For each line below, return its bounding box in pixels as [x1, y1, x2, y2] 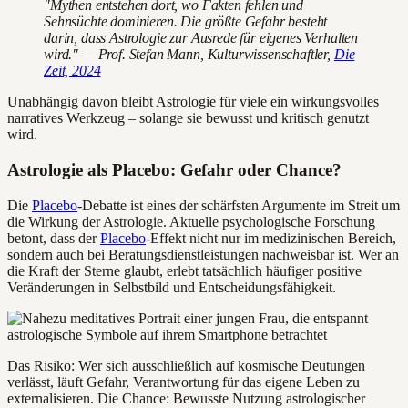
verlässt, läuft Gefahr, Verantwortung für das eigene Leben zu [7, 373, 360, 390]
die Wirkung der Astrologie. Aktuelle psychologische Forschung [7, 213, 375, 229]
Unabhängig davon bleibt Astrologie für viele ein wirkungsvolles [7, 94, 379, 110]
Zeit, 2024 [44, 63, 101, 79]
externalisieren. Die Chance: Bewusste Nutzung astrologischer [7, 390, 365, 406]
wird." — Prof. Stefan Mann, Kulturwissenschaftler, [44, 46, 334, 63]
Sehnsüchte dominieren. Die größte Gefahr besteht [44, 14, 328, 30]
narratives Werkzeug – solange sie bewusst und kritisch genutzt [7, 110, 369, 127]
